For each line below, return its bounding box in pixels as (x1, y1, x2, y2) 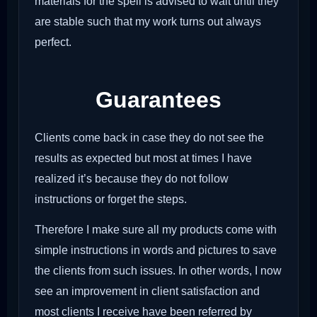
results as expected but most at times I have (35, 151, 252, 164)
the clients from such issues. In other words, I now (35, 265, 282, 277)
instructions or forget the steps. (35, 192, 187, 205)
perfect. (35, 36, 71, 49)
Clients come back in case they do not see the (35, 131, 264, 144)
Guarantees (96, 87, 221, 113)
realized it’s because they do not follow (35, 172, 229, 185)
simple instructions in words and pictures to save (35, 244, 277, 257)
